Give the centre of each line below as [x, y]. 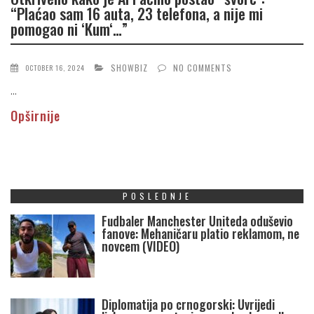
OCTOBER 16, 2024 [55, 68]
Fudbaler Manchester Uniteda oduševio [197, 221]
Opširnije [35, 116]
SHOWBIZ [129, 68]
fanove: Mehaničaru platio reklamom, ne [200, 234]
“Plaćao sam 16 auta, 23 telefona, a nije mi [137, 13]
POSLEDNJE [157, 196]
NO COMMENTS [203, 68]
